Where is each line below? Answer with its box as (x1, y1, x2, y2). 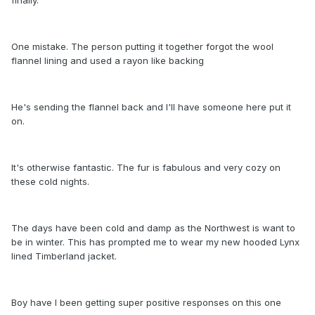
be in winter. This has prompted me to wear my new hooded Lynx (11, 236, 300, 247)
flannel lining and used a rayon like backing (11, 54, 204, 66)
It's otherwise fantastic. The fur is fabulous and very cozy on (11, 161, 281, 173)
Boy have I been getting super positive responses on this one (11, 296, 281, 308)
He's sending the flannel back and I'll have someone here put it (11, 101, 291, 112)
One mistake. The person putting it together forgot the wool (11, 40, 274, 52)
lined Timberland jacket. (11, 250, 117, 262)
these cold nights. (11, 175, 89, 187)
